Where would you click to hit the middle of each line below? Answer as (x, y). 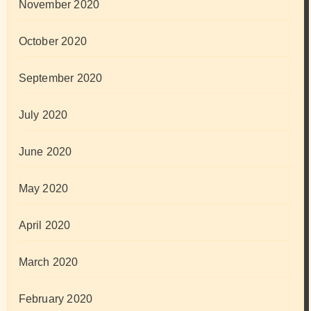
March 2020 (48, 262)
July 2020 (43, 115)
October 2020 (52, 42)
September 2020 (60, 78)
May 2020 (43, 189)
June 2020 (45, 152)
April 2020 (44, 226)
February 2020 (56, 299)
